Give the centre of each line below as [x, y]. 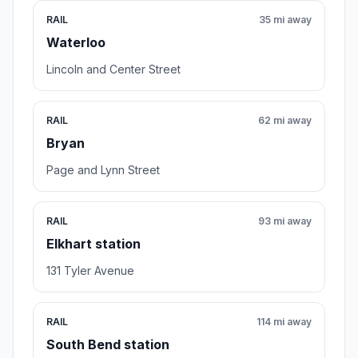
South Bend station [108, 345]
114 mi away [284, 322]
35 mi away [285, 20]
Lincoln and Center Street [113, 70]
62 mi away [285, 121]
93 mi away [285, 221]
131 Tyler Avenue [90, 271]
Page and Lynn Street [103, 170]
